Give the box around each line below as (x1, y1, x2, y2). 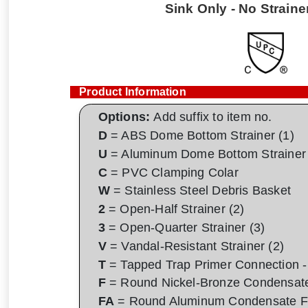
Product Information (79, 85, 186, 98)
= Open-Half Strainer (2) (104, 202, 245, 217)
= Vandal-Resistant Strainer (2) (106, 239, 284, 253)
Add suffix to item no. (153, 110, 272, 124)
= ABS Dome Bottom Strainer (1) (107, 128, 294, 142)
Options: (98, 110, 154, 124)
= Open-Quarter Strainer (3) (104, 220, 265, 234)
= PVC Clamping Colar (107, 165, 239, 179)
